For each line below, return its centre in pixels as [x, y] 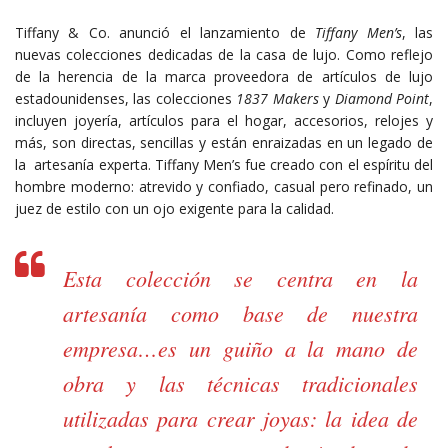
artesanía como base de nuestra [240, 312]
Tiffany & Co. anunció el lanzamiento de [165, 32]
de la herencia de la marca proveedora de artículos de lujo [224, 76]
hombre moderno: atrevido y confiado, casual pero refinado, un [224, 186]
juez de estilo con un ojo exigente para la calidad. [174, 208]
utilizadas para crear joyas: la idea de [240, 417]
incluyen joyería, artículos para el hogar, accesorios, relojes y [224, 120]
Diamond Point [382, 98]
